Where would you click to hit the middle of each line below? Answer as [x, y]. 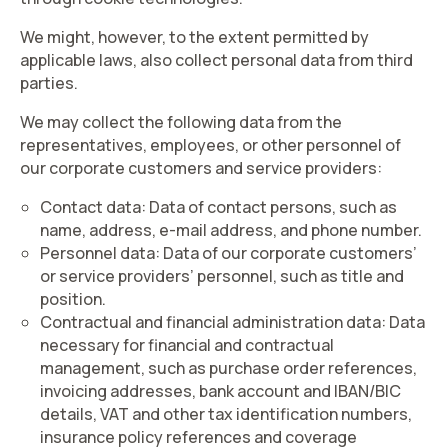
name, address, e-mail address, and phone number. [231, 230]
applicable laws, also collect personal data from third [216, 60]
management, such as [124, 368]
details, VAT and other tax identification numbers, [226, 414]
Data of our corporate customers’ [290, 253]
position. [73, 299]
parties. [49, 83]
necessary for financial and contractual [187, 345]
